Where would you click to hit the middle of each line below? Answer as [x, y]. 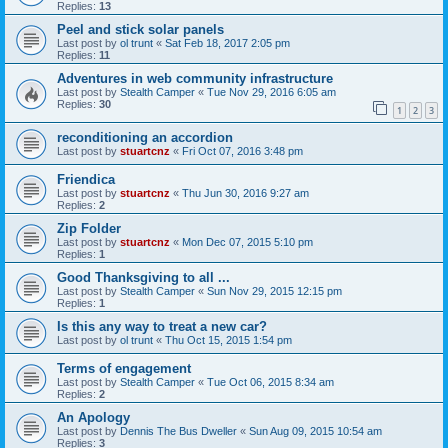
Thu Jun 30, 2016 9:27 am [245, 193]
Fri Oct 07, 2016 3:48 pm [242, 151]
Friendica [86, 180]
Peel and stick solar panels [140, 30]
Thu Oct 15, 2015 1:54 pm [228, 340]
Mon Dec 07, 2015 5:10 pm [247, 242]
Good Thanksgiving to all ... [143, 278]
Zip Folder [89, 229]
